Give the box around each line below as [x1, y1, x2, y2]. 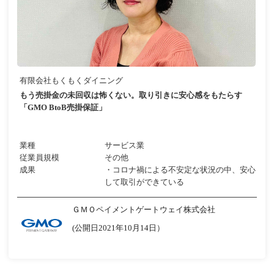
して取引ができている [105, 177, 185, 187]
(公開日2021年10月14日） [72, 223, 165, 232]
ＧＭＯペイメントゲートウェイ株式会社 [72, 204, 216, 214]
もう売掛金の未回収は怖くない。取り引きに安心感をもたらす [20, 90, 243, 100]
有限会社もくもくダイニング [20, 75, 124, 85]
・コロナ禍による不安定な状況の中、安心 [105, 165, 256, 174]
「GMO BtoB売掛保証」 [20, 102, 107, 112]
